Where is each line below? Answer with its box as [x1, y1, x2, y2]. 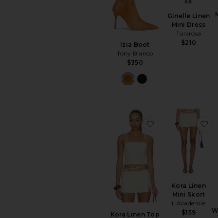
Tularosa [176, 29, 201, 37]
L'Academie [172, 199, 206, 207]
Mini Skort [172, 190, 205, 198]
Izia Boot [120, 40, 150, 48]
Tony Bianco [117, 49, 153, 57]
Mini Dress [171, 20, 206, 28]
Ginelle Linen [167, 12, 210, 19]
